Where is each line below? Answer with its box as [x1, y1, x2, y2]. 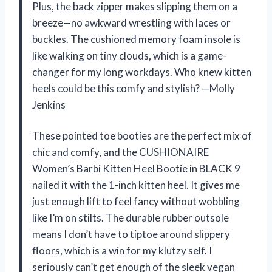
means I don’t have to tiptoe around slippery [32, 227, 230, 240]
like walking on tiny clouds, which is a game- [32, 49, 226, 62]
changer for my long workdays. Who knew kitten [32, 65, 251, 78]
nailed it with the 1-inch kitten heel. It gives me [32, 178, 240, 191]
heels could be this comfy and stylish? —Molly [32, 81, 235, 95]
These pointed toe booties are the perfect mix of [32, 129, 252, 142]
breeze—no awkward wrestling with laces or [32, 16, 231, 29]
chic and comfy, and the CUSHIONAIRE [32, 145, 209, 158]
